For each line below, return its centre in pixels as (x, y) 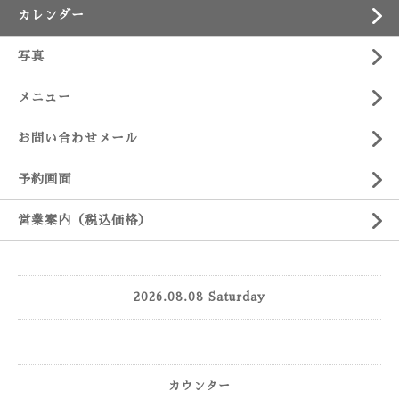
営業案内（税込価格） (85, 220)
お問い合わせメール (78, 138)
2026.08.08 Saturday (199, 297)
